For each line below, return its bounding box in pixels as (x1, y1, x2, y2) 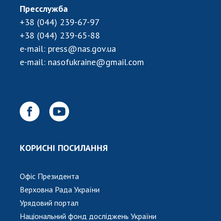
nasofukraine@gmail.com (48, 56, 144, 68)
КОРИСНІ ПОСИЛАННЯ (20, 142, 108, 153)
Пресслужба (20, 2, 68, 14)
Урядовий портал (20, 197, 78, 208)
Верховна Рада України (20, 184, 100, 194)
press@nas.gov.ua (48, 42, 116, 54)
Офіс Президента (20, 171, 79, 181)
